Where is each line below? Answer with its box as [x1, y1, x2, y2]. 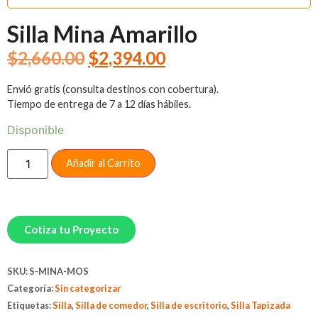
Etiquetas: [7, 299, 53, 311]
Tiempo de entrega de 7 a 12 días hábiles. [7, 97, 191, 110]
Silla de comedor [75, 299, 147, 311]
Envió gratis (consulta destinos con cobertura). [7, 82, 219, 95]
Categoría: [7, 282, 55, 294]
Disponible [7, 123, 64, 138]
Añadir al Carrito [66, 156, 141, 169]
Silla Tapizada [231, 299, 290, 311]
